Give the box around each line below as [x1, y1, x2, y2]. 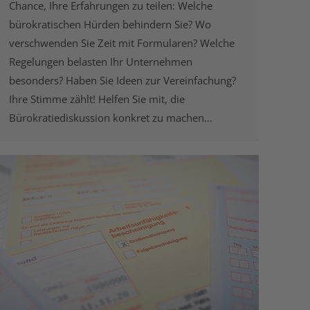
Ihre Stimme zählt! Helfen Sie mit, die [9, 92, 185, 107]
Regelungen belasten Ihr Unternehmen [9, 55, 192, 69]
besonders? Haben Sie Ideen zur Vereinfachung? [9, 73, 236, 88]
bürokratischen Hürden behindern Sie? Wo [9, 17, 211, 32]
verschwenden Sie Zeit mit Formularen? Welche [9, 36, 235, 51]
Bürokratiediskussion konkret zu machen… [9, 111, 212, 125]
